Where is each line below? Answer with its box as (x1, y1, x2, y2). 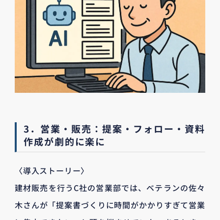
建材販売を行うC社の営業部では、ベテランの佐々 (15, 182, 205, 194)
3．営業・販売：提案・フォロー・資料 (24, 122, 205, 136)
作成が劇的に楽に (24, 135, 106, 148)
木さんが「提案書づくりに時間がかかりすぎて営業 (15, 199, 205, 211)
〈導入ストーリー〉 (15, 165, 89, 177)
